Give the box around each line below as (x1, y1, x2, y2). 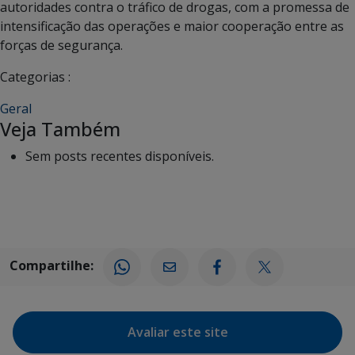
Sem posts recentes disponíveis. (25, 147, 214, 166)
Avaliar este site (127, 323, 228, 342)
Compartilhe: (10, 257, 94, 275)
